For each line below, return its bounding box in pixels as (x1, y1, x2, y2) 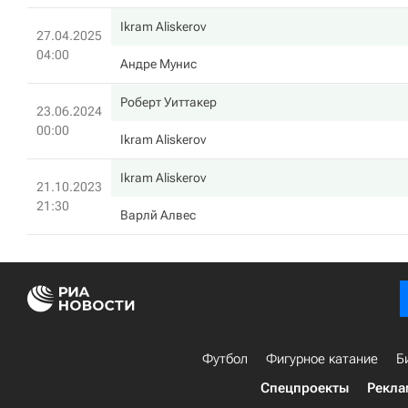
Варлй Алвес (120, 208, 196, 222)
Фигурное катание (266, 351, 378, 367)
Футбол (202, 351, 248, 367)
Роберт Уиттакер (120, 95, 217, 109)
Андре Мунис (120, 56, 197, 71)
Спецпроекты (260, 380, 349, 396)
